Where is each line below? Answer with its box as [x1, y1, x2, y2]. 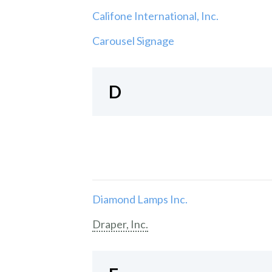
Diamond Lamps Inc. [92, 192, 188, 206]
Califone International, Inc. [92, 9, 219, 23]
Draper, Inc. [92, 217, 148, 231]
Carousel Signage [92, 34, 174, 48]
